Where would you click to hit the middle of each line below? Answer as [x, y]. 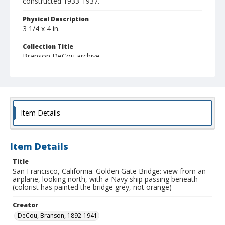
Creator [25, 205]
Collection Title [48, 47]
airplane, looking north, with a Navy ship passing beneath [105, 179]
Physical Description [56, 19]
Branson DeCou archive [61, 56]
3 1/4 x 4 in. [41, 29]
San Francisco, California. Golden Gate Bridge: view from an [109, 171]
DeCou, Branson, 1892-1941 [58, 216]
